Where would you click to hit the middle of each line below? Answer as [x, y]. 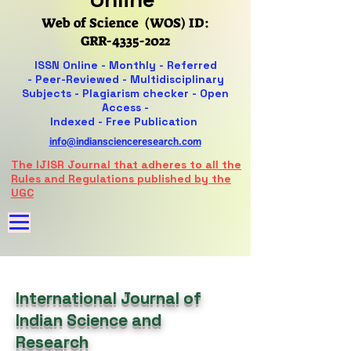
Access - [125, 107]
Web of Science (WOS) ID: [125, 23]
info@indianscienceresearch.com [125, 141]
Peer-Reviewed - [82, 79]
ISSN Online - [71, 65]
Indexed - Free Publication [125, 121]
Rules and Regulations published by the [121, 179]
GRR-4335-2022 [125, 41]
